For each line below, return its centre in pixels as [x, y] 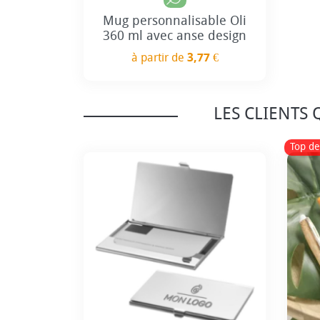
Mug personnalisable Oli [175, 20]
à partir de [159, 57]
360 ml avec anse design [175, 35]
